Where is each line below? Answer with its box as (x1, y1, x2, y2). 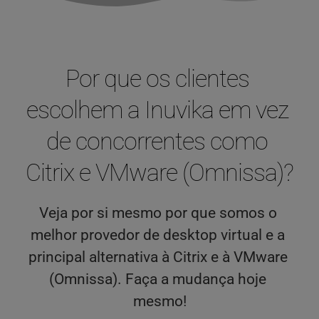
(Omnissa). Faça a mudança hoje (49, 270, 266, 288)
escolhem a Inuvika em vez (26, 95, 288, 124)
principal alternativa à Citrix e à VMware (28, 248, 288, 266)
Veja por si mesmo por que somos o (38, 204, 277, 221)
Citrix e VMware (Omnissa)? (26, 157, 293, 187)
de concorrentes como (46, 126, 268, 155)
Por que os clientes (65, 63, 249, 93)
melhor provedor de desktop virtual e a (31, 226, 285, 244)
